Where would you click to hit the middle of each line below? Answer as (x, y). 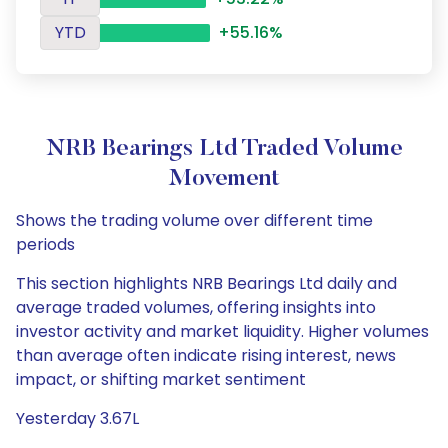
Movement (224, 179)
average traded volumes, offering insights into (196, 307)
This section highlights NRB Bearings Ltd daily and (206, 283)
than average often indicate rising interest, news (206, 355)
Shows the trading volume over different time (194, 220)
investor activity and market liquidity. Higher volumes (222, 331)
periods (45, 244)
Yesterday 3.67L (77, 418)
